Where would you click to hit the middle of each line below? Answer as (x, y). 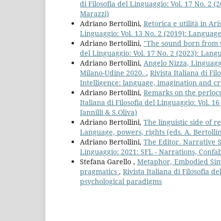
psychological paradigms (121, 181)
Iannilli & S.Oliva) (109, 112)
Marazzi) (94, 13)
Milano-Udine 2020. (113, 73)
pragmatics (99, 171)
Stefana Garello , (109, 161)
